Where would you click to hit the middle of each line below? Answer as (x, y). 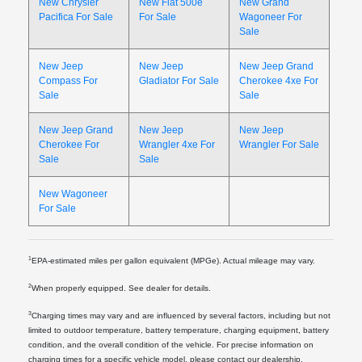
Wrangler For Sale (280, 144)
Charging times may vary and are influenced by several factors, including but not (181, 315)
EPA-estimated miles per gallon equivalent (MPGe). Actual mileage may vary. (174, 260)
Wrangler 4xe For (177, 144)
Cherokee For (69, 144)
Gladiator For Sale (179, 80)
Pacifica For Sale (76, 17)
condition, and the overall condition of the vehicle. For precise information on (171, 344)
